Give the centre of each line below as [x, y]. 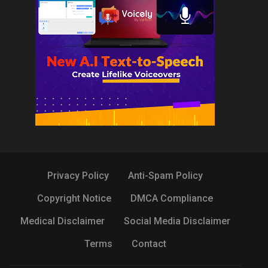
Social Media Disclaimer [177, 221]
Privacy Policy [78, 175]
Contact [149, 243]
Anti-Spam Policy [165, 175]
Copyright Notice [74, 198]
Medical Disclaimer [62, 221]
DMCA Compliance [172, 198]
